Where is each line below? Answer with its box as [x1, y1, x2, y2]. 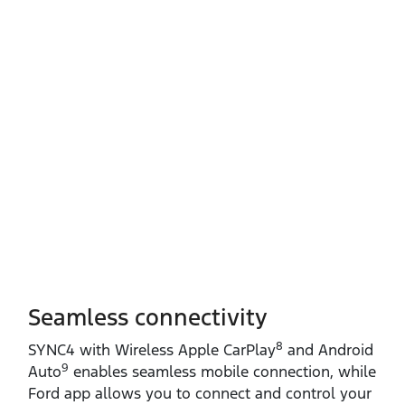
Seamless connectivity [28, 303, 268, 333]
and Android [283, 340, 373, 361]
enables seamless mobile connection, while [69, 362, 376, 382]
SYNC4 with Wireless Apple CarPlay [28, 340, 276, 361]
